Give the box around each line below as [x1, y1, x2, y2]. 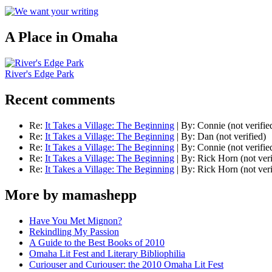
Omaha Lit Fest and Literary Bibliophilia [29, 248, 185, 259]
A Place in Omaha [5, 29, 118, 46]
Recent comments [5, 92, 115, 108]
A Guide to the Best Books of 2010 [29, 237, 165, 248]
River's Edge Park [5, 69, 74, 80]
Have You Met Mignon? [29, 215, 122, 226]
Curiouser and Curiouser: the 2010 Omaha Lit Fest [29, 259, 223, 270]
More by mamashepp [5, 186, 137, 203]
